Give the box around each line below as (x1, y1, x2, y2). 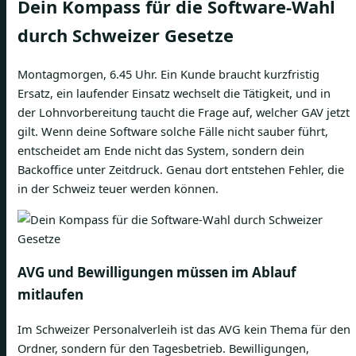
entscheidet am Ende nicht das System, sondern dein (17, 141, 304, 158)
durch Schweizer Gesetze (17, 23, 234, 47)
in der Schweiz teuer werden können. (17, 180, 219, 196)
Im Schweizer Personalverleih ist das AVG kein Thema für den (17, 320, 350, 337)
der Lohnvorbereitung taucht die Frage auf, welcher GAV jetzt (17, 103, 350, 120)
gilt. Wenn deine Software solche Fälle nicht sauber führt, (17, 122, 328, 139)
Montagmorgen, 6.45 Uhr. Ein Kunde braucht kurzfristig (17, 65, 319, 82)
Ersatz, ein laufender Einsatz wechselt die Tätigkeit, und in (17, 84, 331, 101)
